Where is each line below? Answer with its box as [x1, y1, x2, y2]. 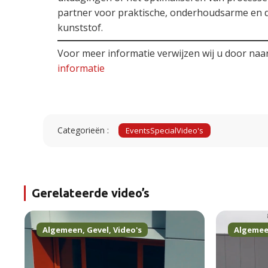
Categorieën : [57, 124, 109, 136]
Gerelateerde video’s [32, 185, 150, 200]
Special [150, 125, 176, 136]
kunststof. [57, 20, 103, 34]
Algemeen [84, 224, 125, 235]
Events [126, 125, 150, 136]
